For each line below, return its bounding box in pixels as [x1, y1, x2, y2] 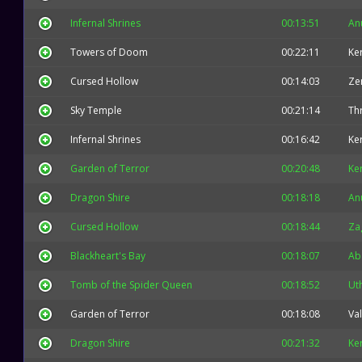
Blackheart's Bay [70, 249, 145, 263]
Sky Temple [70, 103, 122, 117]
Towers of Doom [70, 45, 148, 59]
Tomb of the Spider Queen [70, 278, 192, 292]
